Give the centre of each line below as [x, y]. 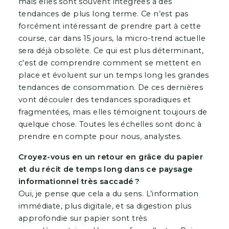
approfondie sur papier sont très [83, 218]
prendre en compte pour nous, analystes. [101, 136]
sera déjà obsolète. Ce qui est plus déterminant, [111, 50]
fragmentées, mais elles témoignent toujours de [113, 112]
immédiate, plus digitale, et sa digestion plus [105, 206]
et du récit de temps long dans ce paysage [106, 169]
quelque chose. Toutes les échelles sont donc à [110, 124]
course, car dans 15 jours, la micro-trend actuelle [112, 38]
